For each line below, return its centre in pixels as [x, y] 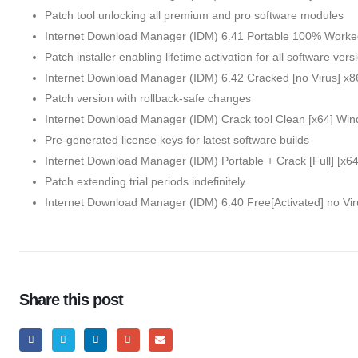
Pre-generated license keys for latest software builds [177, 140]
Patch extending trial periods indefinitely [145, 182]
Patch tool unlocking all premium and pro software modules [194, 16]
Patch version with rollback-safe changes [148, 99]
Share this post [72, 300]
